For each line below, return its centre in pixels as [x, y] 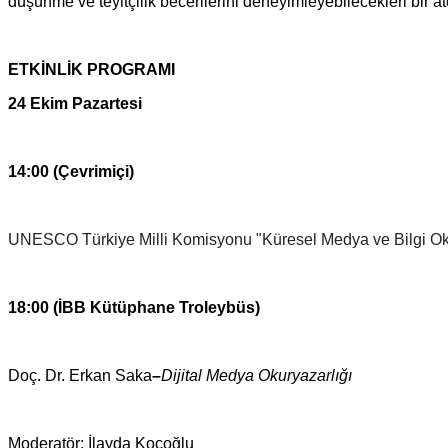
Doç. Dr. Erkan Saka [80, 375]
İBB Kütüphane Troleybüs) [159, 307]
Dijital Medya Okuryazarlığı [258, 375]
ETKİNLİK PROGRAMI [91, 69]
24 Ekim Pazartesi [77, 103]
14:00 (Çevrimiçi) [71, 171]
